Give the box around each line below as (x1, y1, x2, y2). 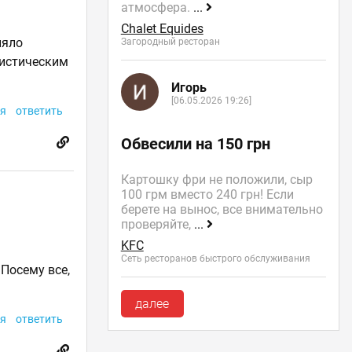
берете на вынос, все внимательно (120, 201, 323, 217)
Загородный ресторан (120, 35, 220, 47)
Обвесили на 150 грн (120, 134, 270, 153)
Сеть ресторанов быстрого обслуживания (120, 252, 310, 264)
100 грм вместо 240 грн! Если (120, 186, 294, 202)
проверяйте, (120, 216, 194, 232)
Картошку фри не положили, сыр (120, 171, 313, 187)
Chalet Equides (120, 20, 203, 36)
